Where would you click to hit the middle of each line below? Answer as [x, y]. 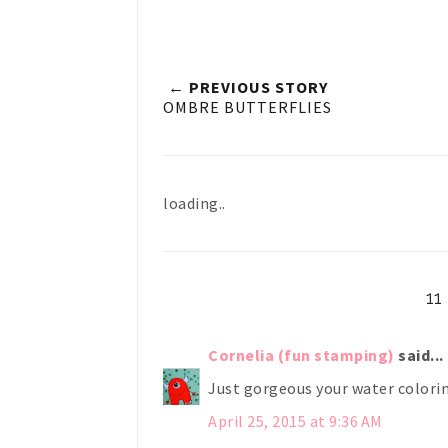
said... [419, 354]
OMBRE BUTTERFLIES [247, 106]
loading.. [194, 202]
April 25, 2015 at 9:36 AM [295, 420]
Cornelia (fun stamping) [301, 354]
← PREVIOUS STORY [247, 86]
